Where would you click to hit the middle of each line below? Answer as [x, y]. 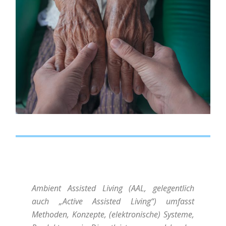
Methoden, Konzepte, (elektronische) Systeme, [113, 214]
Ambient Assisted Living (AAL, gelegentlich [113, 188]
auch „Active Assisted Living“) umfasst [113, 201]
